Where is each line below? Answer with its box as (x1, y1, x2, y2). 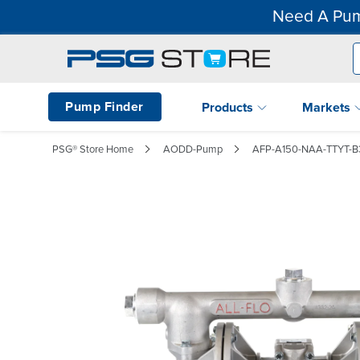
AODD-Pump (163, 142, 223, 156)
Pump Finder (65, 98, 144, 115)
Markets (302, 99, 354, 116)
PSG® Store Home (52, 142, 133, 156)
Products (202, 99, 256, 116)
